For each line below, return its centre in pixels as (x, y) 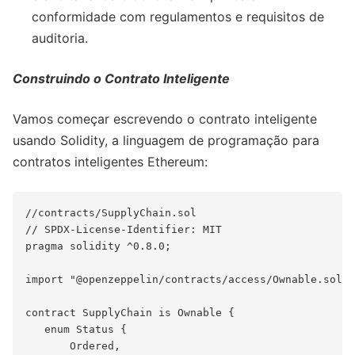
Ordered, (73, 346)
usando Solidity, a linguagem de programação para (166, 141)
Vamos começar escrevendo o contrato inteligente (165, 119)
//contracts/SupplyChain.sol (111, 213)
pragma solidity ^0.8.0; (98, 246)
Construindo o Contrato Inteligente (121, 79)
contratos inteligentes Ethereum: (110, 162)
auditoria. (60, 38)
